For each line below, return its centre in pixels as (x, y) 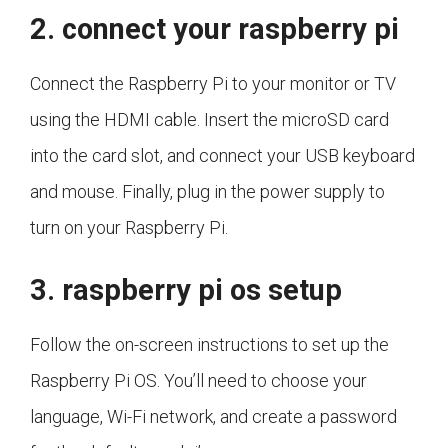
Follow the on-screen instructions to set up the (209, 345)
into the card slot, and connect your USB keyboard (222, 156)
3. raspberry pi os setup (186, 290)
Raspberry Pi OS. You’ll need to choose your (198, 381)
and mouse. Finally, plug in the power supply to (207, 192)
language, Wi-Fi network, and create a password (213, 417)
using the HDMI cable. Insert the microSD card (209, 120)
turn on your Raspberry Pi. (129, 228)
